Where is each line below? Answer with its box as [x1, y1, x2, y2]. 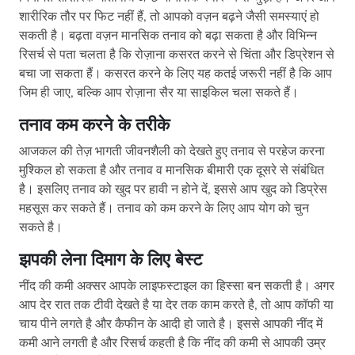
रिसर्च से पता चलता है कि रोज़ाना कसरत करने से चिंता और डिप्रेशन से [19, 46, 334, 64]
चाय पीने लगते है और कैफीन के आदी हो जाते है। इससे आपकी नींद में [19, 315, 323, 334]
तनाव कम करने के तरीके [19, 113, 170, 138]
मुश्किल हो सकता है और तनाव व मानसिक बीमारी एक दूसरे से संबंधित [19, 162, 324, 180]
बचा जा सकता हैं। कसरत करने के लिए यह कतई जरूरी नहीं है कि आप [19, 65, 332, 83]
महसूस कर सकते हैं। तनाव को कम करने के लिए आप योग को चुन [19, 200, 309, 218]
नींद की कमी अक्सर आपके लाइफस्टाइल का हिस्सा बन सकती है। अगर [19, 277, 334, 296]
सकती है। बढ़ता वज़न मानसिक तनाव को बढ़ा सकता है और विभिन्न [19, 27, 317, 45]
